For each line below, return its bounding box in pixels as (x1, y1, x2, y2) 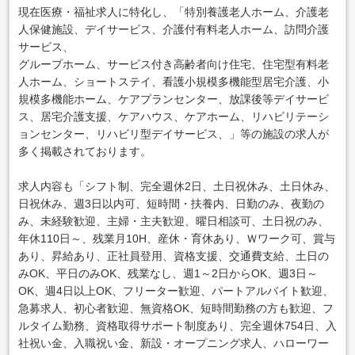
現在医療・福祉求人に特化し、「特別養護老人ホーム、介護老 (17, 6, 329, 19)
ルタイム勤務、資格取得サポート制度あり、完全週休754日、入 (17, 319, 337, 333)
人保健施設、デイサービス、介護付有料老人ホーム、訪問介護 (17, 23, 329, 36)
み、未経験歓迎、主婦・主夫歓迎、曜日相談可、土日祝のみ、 (17, 215, 329, 228)
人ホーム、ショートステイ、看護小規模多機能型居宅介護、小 (17, 75, 329, 89)
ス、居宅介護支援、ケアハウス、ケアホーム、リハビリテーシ (17, 110, 329, 124)
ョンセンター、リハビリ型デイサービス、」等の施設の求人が (17, 128, 329, 141)
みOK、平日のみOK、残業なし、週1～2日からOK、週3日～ (17, 267, 318, 281)
